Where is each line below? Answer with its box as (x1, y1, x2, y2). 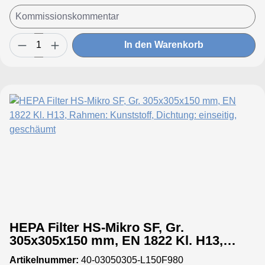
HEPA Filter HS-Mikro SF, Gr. (9, 219, 184, 235)
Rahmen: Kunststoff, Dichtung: (9, 245, 198, 261)
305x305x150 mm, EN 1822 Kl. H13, (9, 232, 223, 248)
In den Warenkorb (124, 40, 203, 50)
